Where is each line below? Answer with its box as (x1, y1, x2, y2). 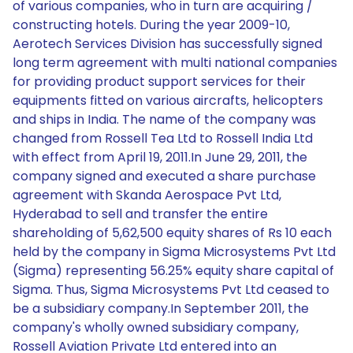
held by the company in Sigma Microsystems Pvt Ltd (13, 243, 336, 261)
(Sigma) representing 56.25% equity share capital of (13, 262, 334, 280)
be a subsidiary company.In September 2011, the (13, 299, 309, 318)
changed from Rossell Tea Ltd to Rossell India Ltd (13, 129, 313, 147)
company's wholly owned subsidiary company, (13, 318, 299, 336)
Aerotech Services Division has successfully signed (13, 35, 322, 53)
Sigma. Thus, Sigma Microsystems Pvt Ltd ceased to (13, 281, 329, 299)
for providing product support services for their (13, 72, 306, 91)
